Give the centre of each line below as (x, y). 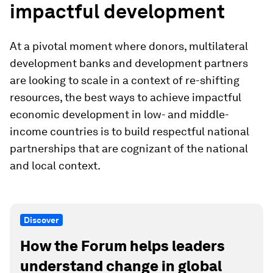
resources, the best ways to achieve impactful (126, 97)
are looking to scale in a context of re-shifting (125, 80)
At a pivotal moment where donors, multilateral (129, 46)
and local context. (55, 165)
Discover (41, 220)
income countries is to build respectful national (129, 131)
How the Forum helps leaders (122, 246)
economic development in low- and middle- (119, 114)
